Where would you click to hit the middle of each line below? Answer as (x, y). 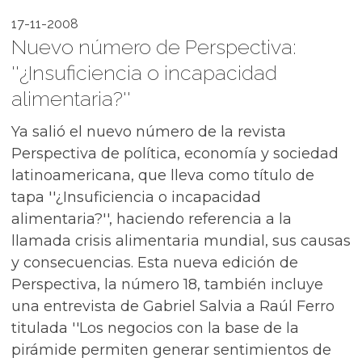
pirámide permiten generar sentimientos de (171, 350)
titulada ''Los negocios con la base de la (155, 328)
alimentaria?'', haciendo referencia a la (152, 219)
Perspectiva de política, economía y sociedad (175, 154)
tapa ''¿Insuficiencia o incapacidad (136, 197)
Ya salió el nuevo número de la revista (149, 132)
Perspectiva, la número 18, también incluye (167, 284)
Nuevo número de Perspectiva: (154, 47)
